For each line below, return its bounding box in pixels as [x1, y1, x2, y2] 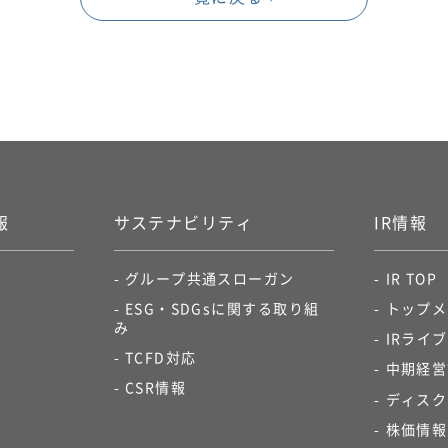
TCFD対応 [124, 347, 197, 368]
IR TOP [385, 267, 438, 288]
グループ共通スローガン [124, 267, 295, 288]
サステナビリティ [113, 209, 254, 234]
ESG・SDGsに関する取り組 [124, 298, 320, 319]
